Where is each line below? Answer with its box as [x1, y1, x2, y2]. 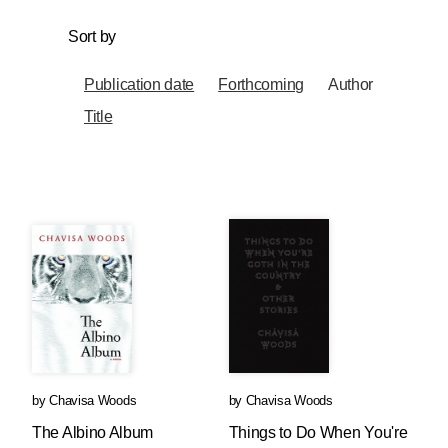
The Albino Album [32, 424, 154, 441]
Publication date [84, 76, 195, 93]
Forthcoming [218, 76, 304, 93]
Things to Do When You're [228, 424, 408, 441]
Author [327, 76, 374, 93]
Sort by [68, 28, 116, 45]
